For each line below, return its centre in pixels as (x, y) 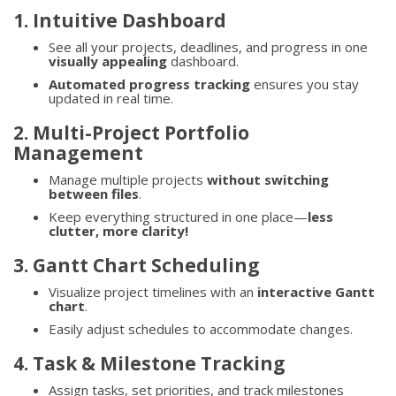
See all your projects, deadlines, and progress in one (208, 46)
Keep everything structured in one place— (178, 216)
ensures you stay (305, 84)
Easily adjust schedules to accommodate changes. (201, 328)
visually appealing (108, 61)
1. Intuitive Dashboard (120, 20)
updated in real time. (111, 98)
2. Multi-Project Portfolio (131, 132)
